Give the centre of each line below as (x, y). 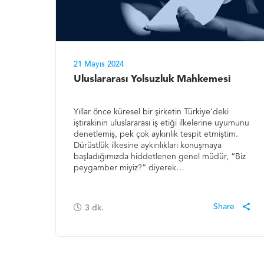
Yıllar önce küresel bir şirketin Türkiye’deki (151, 112)
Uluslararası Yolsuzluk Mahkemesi (152, 79)
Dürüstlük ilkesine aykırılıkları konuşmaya (148, 145)
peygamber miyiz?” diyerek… (129, 168)
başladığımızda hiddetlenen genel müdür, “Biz (160, 156)
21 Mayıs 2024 (99, 64)
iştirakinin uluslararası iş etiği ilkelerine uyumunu (162, 123)
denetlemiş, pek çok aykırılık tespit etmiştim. (156, 134)
